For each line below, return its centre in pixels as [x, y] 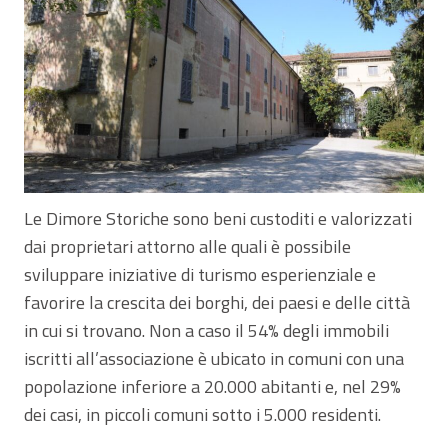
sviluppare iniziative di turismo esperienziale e [200, 275]
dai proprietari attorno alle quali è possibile [187, 247]
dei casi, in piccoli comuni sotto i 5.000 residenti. [202, 415]
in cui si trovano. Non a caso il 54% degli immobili [206, 331]
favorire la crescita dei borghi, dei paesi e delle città [217, 303]
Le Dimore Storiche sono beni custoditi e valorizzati [218, 219]
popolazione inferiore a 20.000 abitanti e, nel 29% [212, 387]
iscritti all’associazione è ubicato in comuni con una [214, 359]
